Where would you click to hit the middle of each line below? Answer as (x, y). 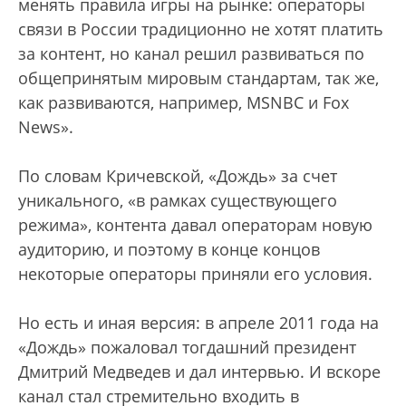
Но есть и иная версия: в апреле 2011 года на (198, 322)
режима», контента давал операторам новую (195, 224)
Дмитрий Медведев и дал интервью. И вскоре (199, 371)
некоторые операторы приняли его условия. (195, 273)
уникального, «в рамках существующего (178, 200)
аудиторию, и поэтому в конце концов (169, 249)
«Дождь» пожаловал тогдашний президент (187, 347)
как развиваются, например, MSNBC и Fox (184, 102)
